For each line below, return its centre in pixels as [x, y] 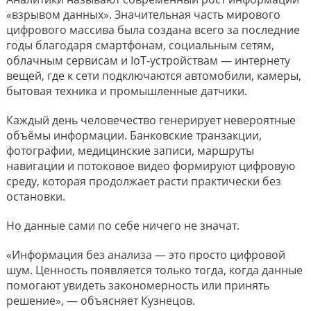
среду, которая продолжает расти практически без [143, 181]
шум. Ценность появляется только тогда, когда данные [154, 270]
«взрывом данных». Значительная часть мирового [143, 15]
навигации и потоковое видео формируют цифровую [150, 166]
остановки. [35, 196]
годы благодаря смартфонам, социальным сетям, [140, 45]
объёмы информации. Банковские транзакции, [134, 135]
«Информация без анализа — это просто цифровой [145, 255]
